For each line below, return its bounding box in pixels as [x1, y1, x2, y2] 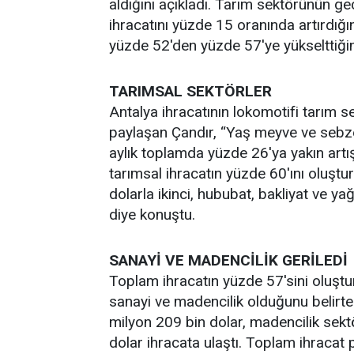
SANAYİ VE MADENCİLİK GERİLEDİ [109, 250, 348, 269]
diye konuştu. [109, 205, 195, 224]
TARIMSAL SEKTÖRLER [109, 81, 272, 100]
